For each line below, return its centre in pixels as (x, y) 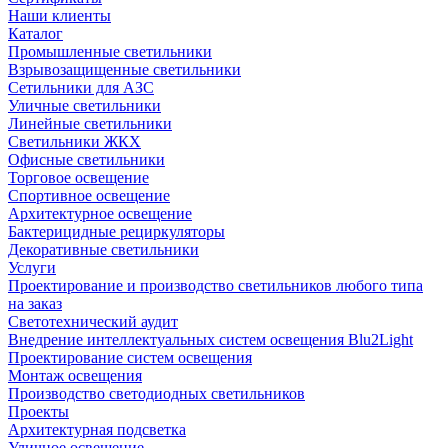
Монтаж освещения (75, 375)
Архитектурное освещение (100, 213)
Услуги (32, 267)
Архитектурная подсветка (97, 429)
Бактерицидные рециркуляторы (116, 231)
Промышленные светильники (110, 51)
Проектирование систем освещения (130, 357)
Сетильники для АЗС (81, 87)
